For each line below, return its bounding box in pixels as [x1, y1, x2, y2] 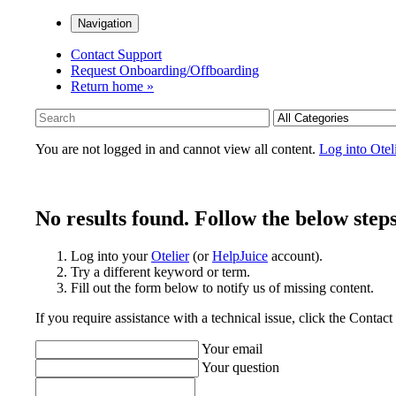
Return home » [71, 79, 154, 94]
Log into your [71, 247, 151, 263]
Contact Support [71, 47, 162, 62]
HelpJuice [212, 247, 268, 263]
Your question [202, 359, 279, 375]
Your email [202, 340, 263, 356]
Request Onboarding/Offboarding [71, 63, 259, 78]
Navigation [78, 17, 132, 30]
